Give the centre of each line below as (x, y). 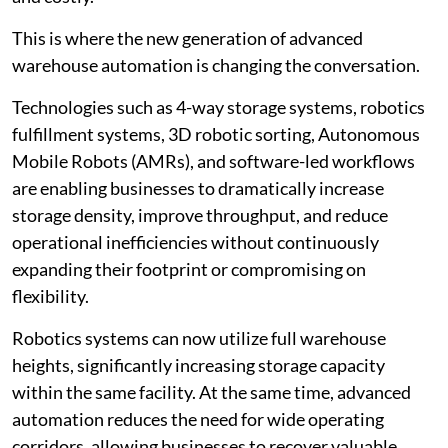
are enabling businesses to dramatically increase (198, 188)
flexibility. (50, 296)
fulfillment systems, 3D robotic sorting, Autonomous (216, 134)
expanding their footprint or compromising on (189, 269)
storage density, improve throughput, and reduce (200, 215)
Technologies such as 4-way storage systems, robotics (218, 107)
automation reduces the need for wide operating (198, 419)
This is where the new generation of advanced (187, 38)
